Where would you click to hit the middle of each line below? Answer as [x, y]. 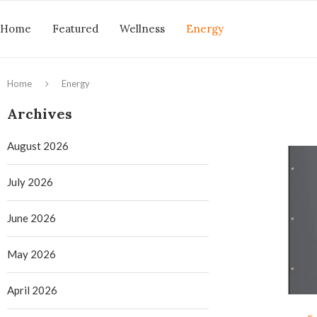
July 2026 [30, 182]
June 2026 [31, 218]
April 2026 [32, 290]
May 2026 [31, 254]
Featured [75, 29]
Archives [40, 114]
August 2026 [38, 146]
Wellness [142, 29]
